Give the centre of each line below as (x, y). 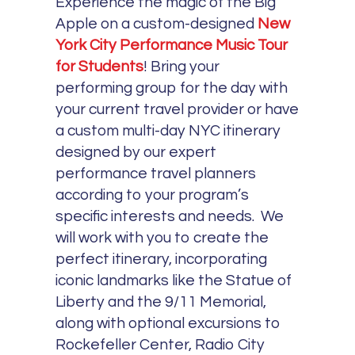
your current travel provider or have (177, 110)
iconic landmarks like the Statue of (174, 281)
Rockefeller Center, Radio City (160, 345)
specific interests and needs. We (170, 217)
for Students (100, 67)
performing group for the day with (172, 88)
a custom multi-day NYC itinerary (168, 131)
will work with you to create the (162, 238)
